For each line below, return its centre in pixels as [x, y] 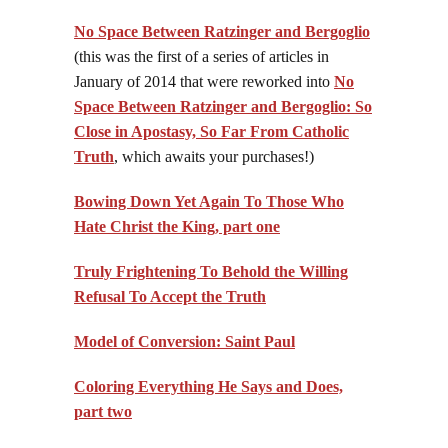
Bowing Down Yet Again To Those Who [209, 202]
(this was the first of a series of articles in [201, 57]
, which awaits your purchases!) [214, 157]
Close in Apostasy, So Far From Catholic [211, 132]
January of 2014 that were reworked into [204, 82]
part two [103, 412]
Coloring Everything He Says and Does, [208, 387]
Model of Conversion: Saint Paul [184, 342]
